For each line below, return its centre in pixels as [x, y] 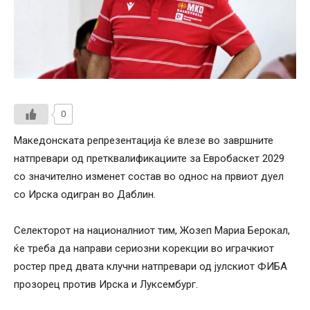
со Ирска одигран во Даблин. [85, 195]
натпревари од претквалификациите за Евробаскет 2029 [149, 159]
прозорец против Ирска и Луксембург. [106, 285]
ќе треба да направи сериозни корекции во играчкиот [144, 249]
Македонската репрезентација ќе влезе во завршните [144, 141]
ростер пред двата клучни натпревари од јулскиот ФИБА [151, 267]
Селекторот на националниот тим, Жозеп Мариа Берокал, [152, 231]
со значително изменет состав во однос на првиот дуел [149, 177]
